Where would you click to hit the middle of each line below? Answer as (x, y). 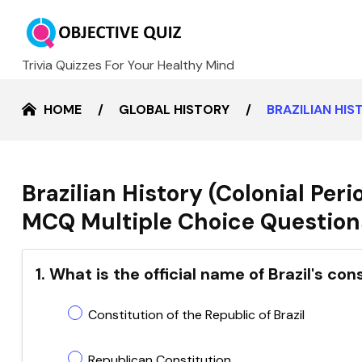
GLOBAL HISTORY (174, 109)
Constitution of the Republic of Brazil (196, 315)
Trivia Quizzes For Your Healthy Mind (128, 65)
